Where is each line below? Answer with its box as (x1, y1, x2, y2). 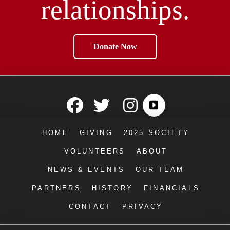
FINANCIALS (143, 184, 200, 193)
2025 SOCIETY (123, 129, 190, 137)
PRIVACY (122, 203, 163, 211)
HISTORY (91, 184, 133, 193)
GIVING (79, 129, 113, 137)
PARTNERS (32, 184, 81, 193)
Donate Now (93, 42, 137, 51)
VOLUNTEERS (64, 147, 126, 156)
